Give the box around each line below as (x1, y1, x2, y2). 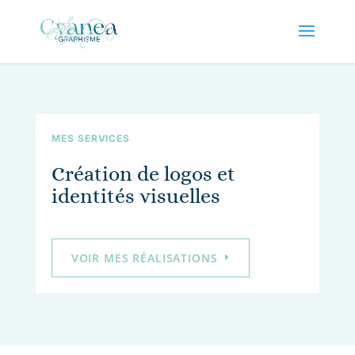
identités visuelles (51, 183, 220, 208)
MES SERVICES (51, 132, 131, 144)
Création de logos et (51, 161, 235, 185)
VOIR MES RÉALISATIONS (71, 250, 218, 265)
